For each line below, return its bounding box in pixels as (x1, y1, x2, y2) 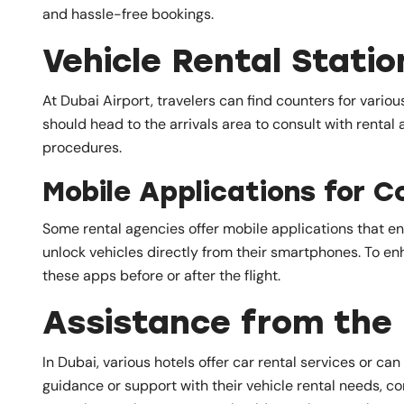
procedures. (42, 137, 122, 157)
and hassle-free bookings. (42, 4, 214, 23)
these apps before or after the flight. (42, 265, 280, 285)
